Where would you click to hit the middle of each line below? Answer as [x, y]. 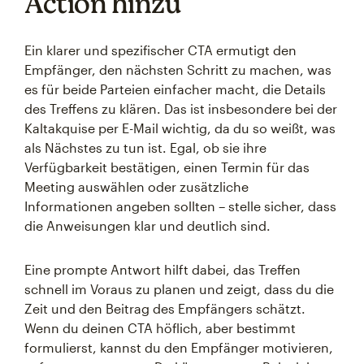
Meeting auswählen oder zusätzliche [136, 186]
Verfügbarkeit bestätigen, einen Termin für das [167, 167]
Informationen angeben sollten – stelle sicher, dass [180, 206]
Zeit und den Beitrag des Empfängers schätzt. [165, 308]
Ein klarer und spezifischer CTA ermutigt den [160, 50]
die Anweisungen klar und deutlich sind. [147, 225]
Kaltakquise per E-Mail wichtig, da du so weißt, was [180, 128]
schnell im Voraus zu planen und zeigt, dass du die [179, 289]
